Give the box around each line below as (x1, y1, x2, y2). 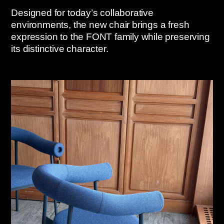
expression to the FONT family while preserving (11, 31, 210, 42)
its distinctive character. (11, 43, 108, 54)
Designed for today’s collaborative (11, 7, 153, 18)
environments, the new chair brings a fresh (11, 19, 189, 30)
